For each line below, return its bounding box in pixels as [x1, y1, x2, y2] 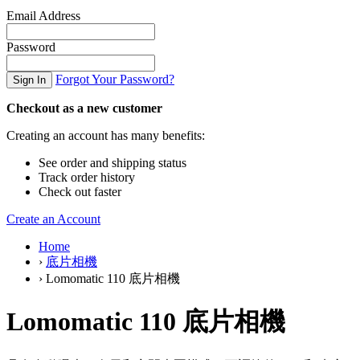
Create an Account [6, 212, 100, 226]
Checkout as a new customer [6, 101, 162, 115]
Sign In [13, 74, 46, 86]
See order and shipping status [39, 156, 186, 170]
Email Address [6, 9, 80, 22]
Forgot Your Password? [55, 72, 174, 86]
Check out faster [39, 185, 121, 198]
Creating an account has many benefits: [6, 129, 205, 142]
